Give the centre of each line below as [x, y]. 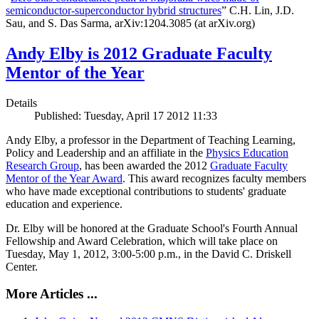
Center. [22, 266]
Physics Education [247, 152]
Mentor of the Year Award [64, 178]
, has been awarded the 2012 [145, 165]
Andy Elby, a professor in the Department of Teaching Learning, [151, 140]
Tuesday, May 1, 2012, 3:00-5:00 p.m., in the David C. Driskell [148, 253]
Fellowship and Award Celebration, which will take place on [142, 241]
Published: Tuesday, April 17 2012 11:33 [126, 115]
